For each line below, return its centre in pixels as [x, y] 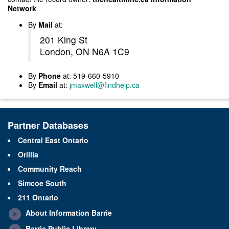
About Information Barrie [69, 213]
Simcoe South [42, 183]
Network [22, 8]
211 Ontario [38, 198]
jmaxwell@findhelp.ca [105, 85]
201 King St [65, 40]
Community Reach [50, 169]
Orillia [28, 155]
